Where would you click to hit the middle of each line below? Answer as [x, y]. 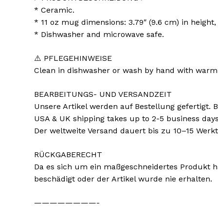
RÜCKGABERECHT [68, 155]
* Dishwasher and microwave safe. [99, 35]
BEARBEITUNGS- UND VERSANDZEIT [103, 94]
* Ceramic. [54, 10]
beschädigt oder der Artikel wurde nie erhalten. [123, 179]
